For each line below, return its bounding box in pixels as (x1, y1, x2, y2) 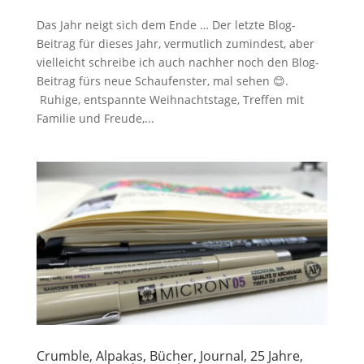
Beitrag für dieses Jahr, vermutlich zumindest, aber (36, 35, 314, 51)
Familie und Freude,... (36, 110, 154, 126)
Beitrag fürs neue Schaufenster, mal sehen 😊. (36, 72, 288, 89)
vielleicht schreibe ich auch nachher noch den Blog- (36, 54, 319, 70)
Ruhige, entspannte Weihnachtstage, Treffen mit (36, 91, 304, 107)
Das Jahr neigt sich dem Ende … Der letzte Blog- (36, 16, 296, 32)
